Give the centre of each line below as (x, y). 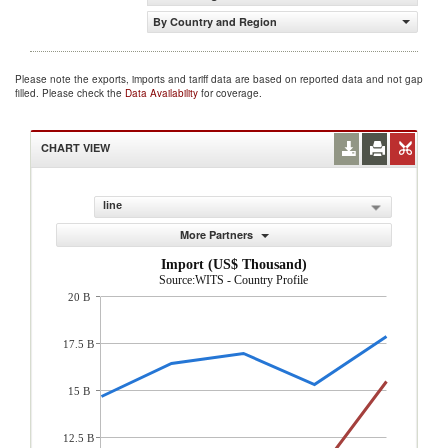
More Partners (217, 234)
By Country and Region (215, 21)
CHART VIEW (75, 147)
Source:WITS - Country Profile (233, 280)
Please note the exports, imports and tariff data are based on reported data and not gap (219, 79)
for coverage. (231, 93)
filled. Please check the (70, 93)
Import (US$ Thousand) (234, 264)
